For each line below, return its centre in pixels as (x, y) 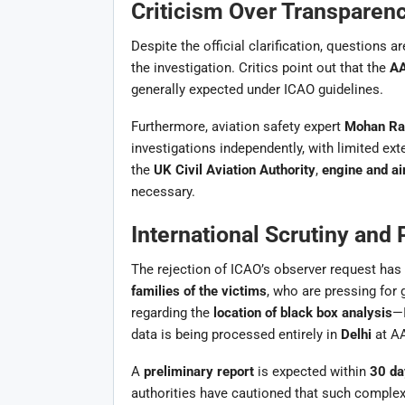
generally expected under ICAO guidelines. (257, 89)
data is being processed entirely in (235, 334)
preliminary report (198, 371)
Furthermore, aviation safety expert (237, 126)
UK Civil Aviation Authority (234, 170)
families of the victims (198, 291)
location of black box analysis (302, 312)
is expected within (311, 371)
